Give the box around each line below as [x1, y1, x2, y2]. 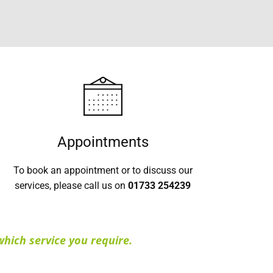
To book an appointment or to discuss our [13, 165, 193, 176]
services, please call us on [15, 180, 129, 191]
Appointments [57, 133, 149, 151]
